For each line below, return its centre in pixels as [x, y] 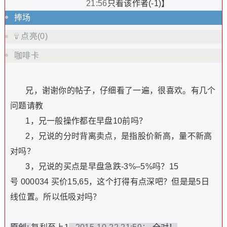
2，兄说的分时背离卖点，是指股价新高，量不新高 [111, 136]
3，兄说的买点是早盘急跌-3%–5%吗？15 [94, 167]
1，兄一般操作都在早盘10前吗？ [79, 121]
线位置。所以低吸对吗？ [55, 197]
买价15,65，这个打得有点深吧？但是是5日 [129, 182]
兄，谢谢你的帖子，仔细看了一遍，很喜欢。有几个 [113, 91]
